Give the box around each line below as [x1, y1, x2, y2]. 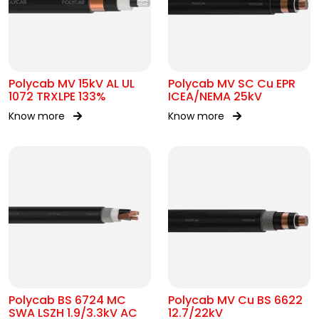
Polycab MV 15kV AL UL [9, 75, 135, 92]
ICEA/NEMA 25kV [168, 88, 262, 105]
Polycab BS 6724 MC [9, 292, 126, 308]
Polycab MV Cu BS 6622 [168, 292, 303, 308]
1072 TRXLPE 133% [9, 88, 106, 105]
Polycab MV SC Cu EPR [168, 75, 296, 92]
